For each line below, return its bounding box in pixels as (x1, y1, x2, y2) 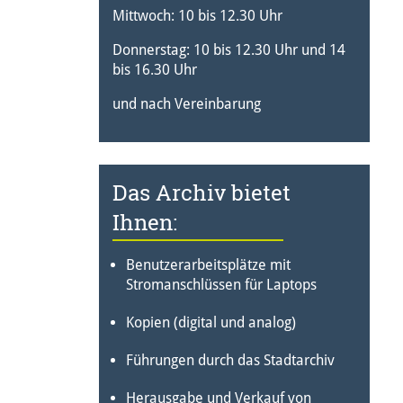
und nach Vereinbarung (112, 95, 261, 113)
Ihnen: (112, 208, 177, 237)
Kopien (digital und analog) (125, 314, 296, 332)
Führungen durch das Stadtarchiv (125, 352, 335, 370)
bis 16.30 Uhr (112, 61, 197, 79)
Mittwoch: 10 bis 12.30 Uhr (112, 7, 282, 25)
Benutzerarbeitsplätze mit (125, 256, 291, 274)
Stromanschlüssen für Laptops (125, 276, 317, 294)
